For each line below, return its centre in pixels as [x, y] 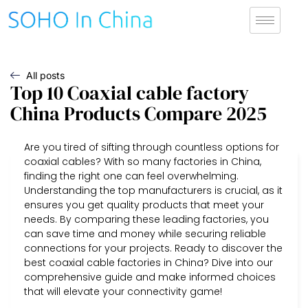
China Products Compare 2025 [139, 113]
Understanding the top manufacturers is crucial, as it [153, 190]
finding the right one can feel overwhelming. [131, 176]
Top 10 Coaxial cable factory [130, 92]
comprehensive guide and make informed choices [150, 277]
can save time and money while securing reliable [145, 233]
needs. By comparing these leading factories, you [146, 219]
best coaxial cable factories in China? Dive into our [148, 262]
